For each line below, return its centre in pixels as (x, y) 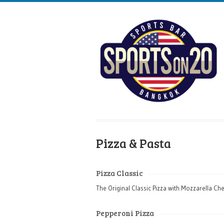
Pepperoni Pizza (125, 213)
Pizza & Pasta (133, 143)
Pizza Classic (119, 173)
